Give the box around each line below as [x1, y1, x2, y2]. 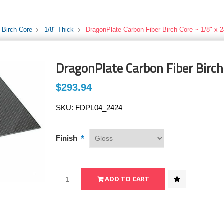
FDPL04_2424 [75, 103, 123, 112]
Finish [56, 134, 80, 142]
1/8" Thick [44, 26, 74, 33]
